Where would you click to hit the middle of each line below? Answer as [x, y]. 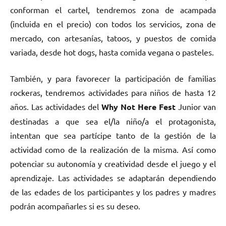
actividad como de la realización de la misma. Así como [113, 150]
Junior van [196, 107]
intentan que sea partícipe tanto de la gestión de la [113, 135]
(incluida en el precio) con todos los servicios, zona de [113, 24]
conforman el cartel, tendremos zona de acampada [113, 10]
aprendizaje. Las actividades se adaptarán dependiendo [113, 178]
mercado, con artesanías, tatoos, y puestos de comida [113, 38]
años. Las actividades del [56, 107]
